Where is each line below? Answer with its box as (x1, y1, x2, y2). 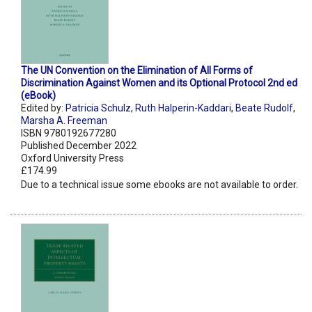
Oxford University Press (21, 153, 124, 164)
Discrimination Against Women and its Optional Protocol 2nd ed (21, 77, 297, 89)
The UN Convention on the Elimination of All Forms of (21, 65, 253, 77)
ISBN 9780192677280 (21, 127, 116, 139)
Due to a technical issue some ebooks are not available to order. (21, 179, 298, 191)
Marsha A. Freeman (21, 115, 107, 127)
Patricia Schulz (65, 102, 131, 114)
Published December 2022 (21, 140, 136, 152)
